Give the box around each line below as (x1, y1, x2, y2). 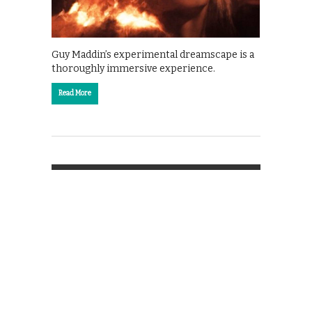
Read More (58, 88, 91, 97)
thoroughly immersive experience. (52, 62, 215, 75)
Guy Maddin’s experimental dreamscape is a (52, 48, 254, 61)
